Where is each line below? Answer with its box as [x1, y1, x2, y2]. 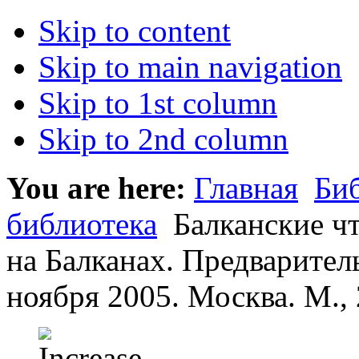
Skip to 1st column [38, 86, 277, 120]
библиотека [6, 207, 157, 241]
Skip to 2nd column [38, 122, 288, 156]
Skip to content [38, 14, 231, 48]
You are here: [6, 171, 186, 205]
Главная [194, 171, 298, 205]
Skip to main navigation [38, 50, 342, 84]
